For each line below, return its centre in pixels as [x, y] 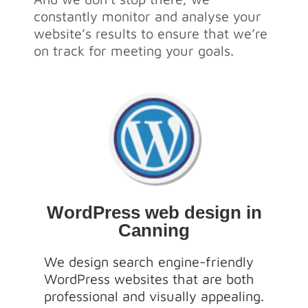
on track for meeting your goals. [136, 50]
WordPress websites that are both [149, 279]
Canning [154, 231]
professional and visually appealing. [154, 296]
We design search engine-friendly [149, 262]
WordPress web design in [154, 213]
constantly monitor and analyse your [148, 16]
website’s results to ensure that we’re [151, 33]
